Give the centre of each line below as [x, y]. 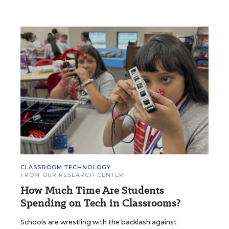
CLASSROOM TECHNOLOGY [66, 167]
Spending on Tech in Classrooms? [100, 203]
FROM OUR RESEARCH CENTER [72, 175]
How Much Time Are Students [92, 190]
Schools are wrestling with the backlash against [99, 222]
